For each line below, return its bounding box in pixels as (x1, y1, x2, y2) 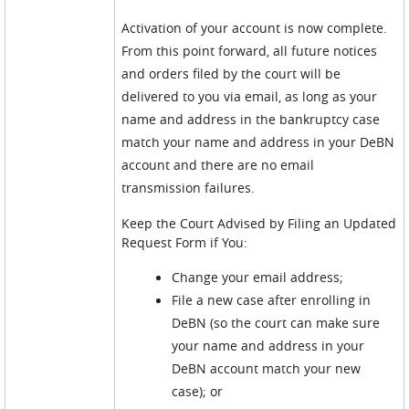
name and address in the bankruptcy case (121, 110, 381, 128)
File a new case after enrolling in (172, 291, 372, 309)
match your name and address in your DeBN (121, 133, 395, 151)
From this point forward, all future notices (121, 42, 378, 59)
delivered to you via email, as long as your (121, 88, 378, 105)
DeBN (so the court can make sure (172, 314, 381, 331)
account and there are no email (121, 156, 315, 173)
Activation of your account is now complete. (121, 19, 392, 37)
